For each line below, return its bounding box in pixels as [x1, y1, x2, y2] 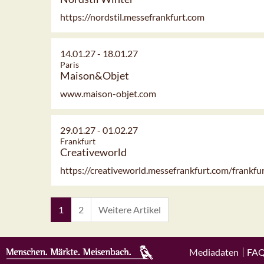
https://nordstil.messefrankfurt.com [60, 11, 204, 23]
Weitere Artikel [98, 204, 161, 216]
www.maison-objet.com [60, 88, 156, 100]
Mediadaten [189, 246, 239, 258]
